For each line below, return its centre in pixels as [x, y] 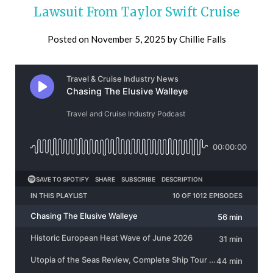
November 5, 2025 [128, 39]
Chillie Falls [202, 39]
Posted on [69, 39]
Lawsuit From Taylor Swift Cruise [136, 12]
